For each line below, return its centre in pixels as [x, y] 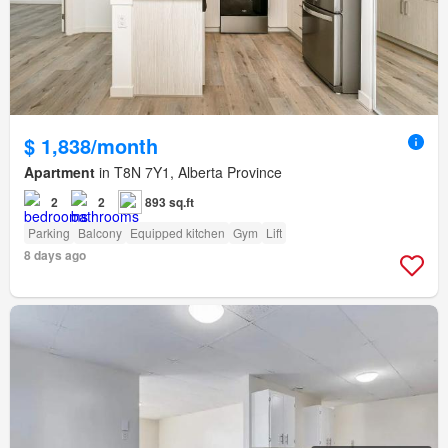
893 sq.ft [169, 202]
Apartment [59, 172]
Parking [49, 233]
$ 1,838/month [91, 146]
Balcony [100, 233]
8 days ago [55, 255]
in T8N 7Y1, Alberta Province [188, 172]
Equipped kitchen [177, 233]
